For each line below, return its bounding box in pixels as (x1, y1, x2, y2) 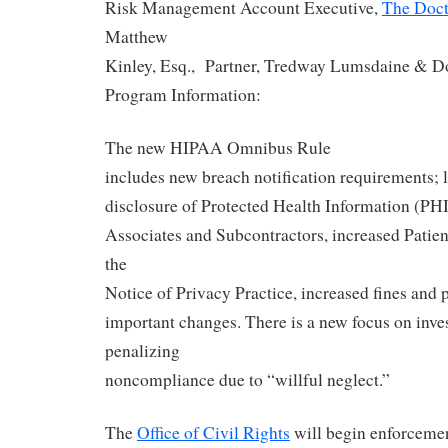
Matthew (105, 25, 168, 49)
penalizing (105, 339, 180, 363)
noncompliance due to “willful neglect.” (105, 368, 390, 392)
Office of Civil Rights (137, 420, 290, 444)
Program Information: (105, 83, 261, 107)
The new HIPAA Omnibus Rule (105, 136, 331, 160)
